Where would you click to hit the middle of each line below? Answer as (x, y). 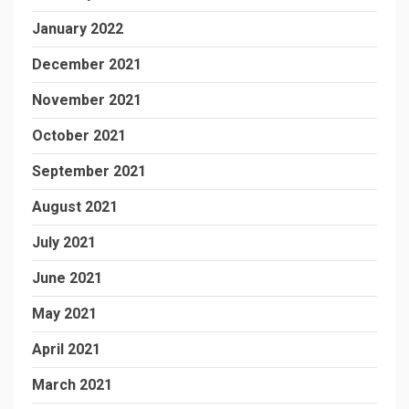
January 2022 (78, 29)
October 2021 (79, 136)
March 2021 (72, 385)
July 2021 (64, 242)
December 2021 (87, 64)
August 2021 (75, 207)
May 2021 (64, 314)
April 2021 (66, 349)
